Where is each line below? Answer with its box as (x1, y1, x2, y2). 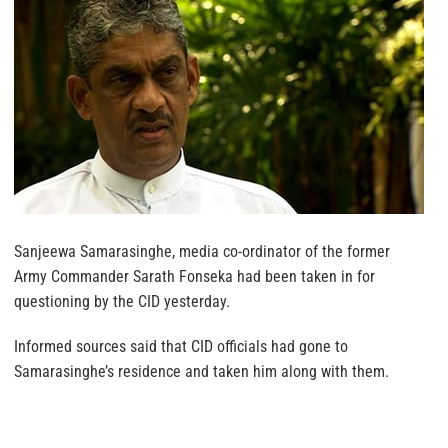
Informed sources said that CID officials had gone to (14, 337, 348, 357)
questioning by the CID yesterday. (14, 292, 230, 312)
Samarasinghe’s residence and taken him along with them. (14, 362, 389, 382)
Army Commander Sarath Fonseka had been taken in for (14, 267, 375, 287)
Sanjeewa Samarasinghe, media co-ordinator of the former (14, 242, 390, 262)
